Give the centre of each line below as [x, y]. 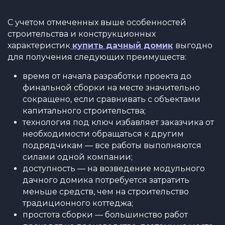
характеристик [39, 45]
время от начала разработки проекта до [107, 76]
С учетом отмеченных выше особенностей [97, 22]
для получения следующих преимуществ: [97, 57]
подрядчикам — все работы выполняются [112, 145]
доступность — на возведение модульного [114, 168]
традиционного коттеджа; [78, 203]
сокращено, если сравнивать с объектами [111, 99]
